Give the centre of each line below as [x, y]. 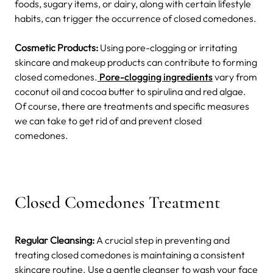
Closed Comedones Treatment [117, 202]
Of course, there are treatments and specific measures [132, 106]
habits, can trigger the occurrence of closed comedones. [136, 18]
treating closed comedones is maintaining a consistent [130, 254]
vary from [235, 76]
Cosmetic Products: [56, 47]
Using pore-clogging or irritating [168, 47]
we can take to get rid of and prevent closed [108, 120]
